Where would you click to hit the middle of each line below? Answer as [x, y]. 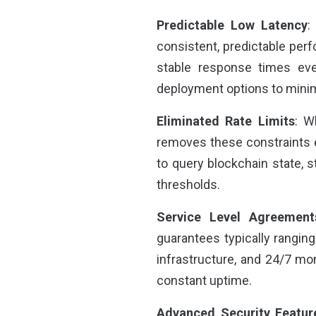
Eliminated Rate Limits [226, 121]
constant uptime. [204, 281]
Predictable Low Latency [232, 25]
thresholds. [188, 185]
